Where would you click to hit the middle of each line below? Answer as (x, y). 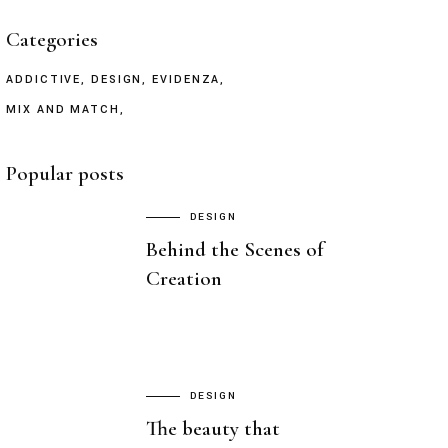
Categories (52, 39)
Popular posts (65, 173)
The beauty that (213, 429)
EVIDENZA (186, 79)
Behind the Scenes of (234, 250)
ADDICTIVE (44, 79)
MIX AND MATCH (63, 109)
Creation (184, 279)
